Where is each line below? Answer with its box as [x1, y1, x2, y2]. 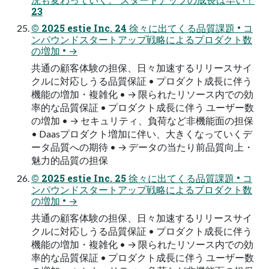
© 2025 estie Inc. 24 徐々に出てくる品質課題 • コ [31, 21, 253, 34]
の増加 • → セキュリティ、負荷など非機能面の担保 [31, 114, 253, 126]
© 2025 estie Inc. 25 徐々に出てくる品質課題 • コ [31, 171, 252, 184]
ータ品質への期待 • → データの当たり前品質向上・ [31, 141, 253, 153]
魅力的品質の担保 [31, 154, 108, 166]
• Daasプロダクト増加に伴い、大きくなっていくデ [31, 127, 252, 139]
